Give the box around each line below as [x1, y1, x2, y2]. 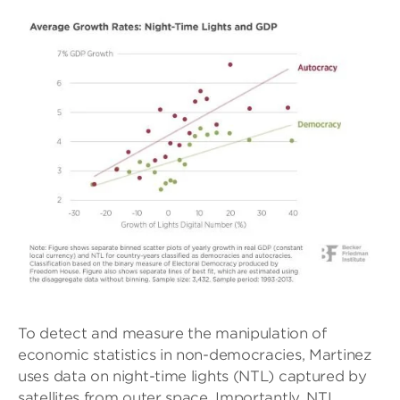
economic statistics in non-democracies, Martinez [18, 346, 371, 364]
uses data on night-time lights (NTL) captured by [18, 368, 367, 386]
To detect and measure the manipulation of [18, 325, 327, 343]
